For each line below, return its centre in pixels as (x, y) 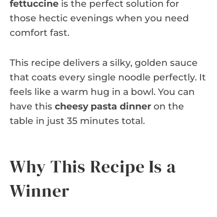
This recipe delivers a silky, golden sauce (104, 62)
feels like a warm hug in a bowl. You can (102, 92)
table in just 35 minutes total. (77, 121)
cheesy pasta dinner (103, 106)
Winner (40, 190)
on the (168, 106)
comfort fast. (39, 32)
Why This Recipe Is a (93, 166)
